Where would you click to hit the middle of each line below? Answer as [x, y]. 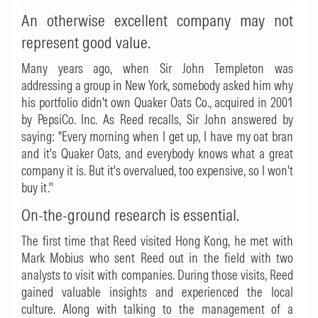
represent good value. [86, 42]
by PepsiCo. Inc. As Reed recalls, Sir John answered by [157, 120]
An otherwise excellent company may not [157, 20]
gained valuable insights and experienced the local [157, 292]
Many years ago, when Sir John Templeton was [157, 68]
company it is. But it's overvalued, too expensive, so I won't [157, 171]
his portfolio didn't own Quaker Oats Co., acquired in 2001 [157, 103]
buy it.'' [37, 188]
